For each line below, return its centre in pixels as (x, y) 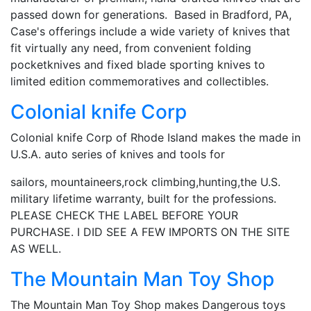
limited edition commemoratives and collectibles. (140, 81)
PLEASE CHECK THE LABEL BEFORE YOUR (124, 215)
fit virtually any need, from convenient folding (131, 48)
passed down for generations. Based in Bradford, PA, (151, 14)
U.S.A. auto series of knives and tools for (118, 154)
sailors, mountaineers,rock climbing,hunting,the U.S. (145, 182)
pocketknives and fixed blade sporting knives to (138, 64)
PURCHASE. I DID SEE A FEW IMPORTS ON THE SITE (150, 232)
